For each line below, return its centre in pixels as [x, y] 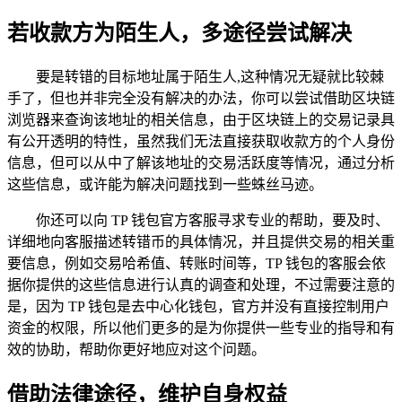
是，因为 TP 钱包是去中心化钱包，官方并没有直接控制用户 [198, 307]
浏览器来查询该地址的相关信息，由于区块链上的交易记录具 [201, 120]
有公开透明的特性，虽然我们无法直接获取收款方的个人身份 [201, 142]
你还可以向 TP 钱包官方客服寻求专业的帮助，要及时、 [213, 221]
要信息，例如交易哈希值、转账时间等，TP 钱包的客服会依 [197, 264]
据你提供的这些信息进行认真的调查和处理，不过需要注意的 [201, 285]
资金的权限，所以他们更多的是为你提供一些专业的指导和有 [201, 328]
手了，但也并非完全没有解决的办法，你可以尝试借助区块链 [201, 99]
